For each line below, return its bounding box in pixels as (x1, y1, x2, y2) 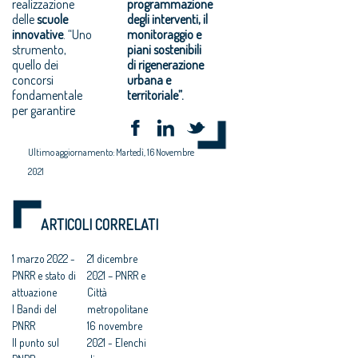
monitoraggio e (127, 26, 202, 42)
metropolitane (86, 301, 148, 316)
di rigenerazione (127, 56, 205, 73)
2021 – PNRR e (86, 268, 145, 282)
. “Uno (63, 26, 92, 42)
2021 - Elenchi (86, 335, 146, 349)
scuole (37, 10, 68, 27)
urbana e (127, 71, 172, 88)
